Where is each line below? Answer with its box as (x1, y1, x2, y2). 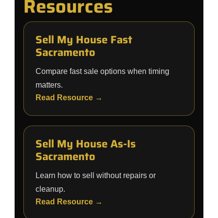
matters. (36, 81, 63, 89)
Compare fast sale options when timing (36, 67, 169, 75)
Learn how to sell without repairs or (36, 171, 156, 180)
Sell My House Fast (36, 31, 132, 48)
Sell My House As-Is (36, 135, 136, 152)
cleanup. (36, 185, 65, 193)
